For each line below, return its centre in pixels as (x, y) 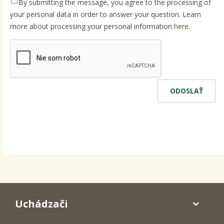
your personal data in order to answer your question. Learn (105, 14)
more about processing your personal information (92, 26)
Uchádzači (41, 203)
